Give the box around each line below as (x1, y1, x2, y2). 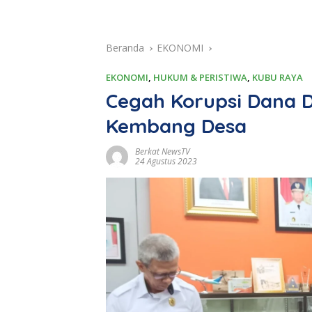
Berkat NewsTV (135, 146, 190, 158)
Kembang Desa (106, 114, 247, 139)
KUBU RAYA (252, 71, 303, 84)
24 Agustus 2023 (135, 155, 197, 168)
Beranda (106, 41, 144, 55)
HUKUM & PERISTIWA (153, 71, 247, 84)
